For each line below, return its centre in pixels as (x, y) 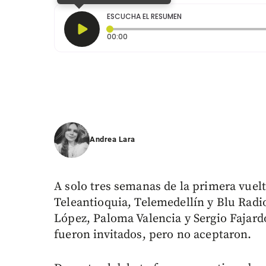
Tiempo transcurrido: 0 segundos (188, 36)
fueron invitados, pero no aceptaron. (153, 235)
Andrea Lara (113, 140)
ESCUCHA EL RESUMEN (145, 17)
